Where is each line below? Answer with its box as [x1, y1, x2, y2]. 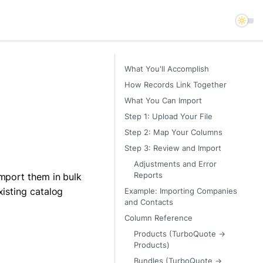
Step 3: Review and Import [124, 144, 221, 153]
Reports [134, 171, 163, 180]
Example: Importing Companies [124, 187, 237, 196]
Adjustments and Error [134, 160, 217, 169]
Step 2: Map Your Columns [124, 128, 222, 137]
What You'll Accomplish [124, 65, 209, 74]
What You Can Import [124, 96, 202, 106]
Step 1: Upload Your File [124, 112, 213, 122]
